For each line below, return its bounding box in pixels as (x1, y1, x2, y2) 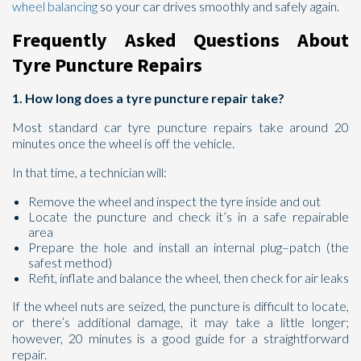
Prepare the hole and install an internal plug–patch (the (28, 239, 349, 255)
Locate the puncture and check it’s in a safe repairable (28, 209, 349, 224)
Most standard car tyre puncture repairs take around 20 (12, 119, 349, 135)
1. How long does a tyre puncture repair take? (12, 90, 284, 106)
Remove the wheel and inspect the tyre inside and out (28, 193, 321, 209)
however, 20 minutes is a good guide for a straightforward (12, 330, 349, 346)
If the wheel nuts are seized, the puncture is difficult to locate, (12, 298, 349, 313)
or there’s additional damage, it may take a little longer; (12, 314, 349, 330)
